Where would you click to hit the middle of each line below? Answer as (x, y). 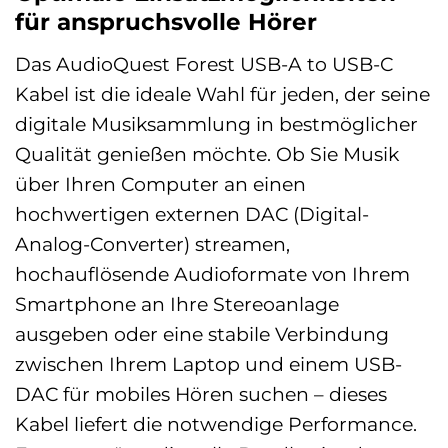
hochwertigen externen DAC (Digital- (192, 213)
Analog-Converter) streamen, (152, 243)
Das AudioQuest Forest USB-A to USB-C (204, 63)
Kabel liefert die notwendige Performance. (216, 423)
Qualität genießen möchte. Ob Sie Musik (207, 153)
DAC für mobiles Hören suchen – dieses (201, 393)
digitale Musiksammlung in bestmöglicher (216, 123)
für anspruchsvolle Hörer (166, 22)
